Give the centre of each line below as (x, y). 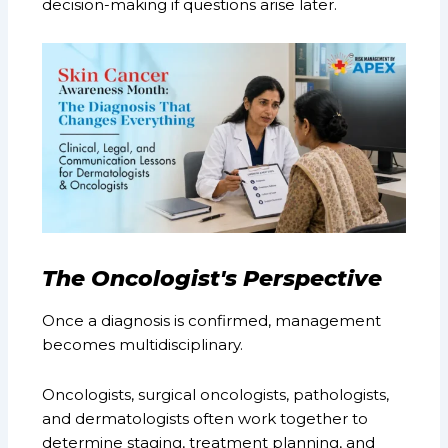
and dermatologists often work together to (205, 418)
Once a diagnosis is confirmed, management (212, 320)
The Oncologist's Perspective (212, 279)
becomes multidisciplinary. (143, 344)
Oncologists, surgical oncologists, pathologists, (216, 394)
